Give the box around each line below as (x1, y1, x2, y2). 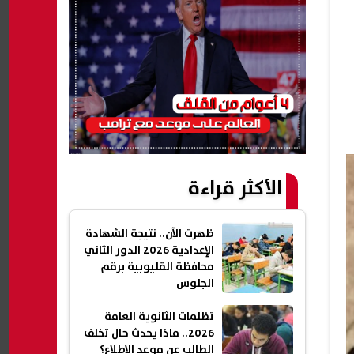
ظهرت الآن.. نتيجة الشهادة (85, 225, 214, 243)
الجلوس (176, 275, 214, 293)
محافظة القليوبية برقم (100, 258, 214, 277)
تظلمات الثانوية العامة (104, 308, 214, 326)
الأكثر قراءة (188, 172, 282, 205)
